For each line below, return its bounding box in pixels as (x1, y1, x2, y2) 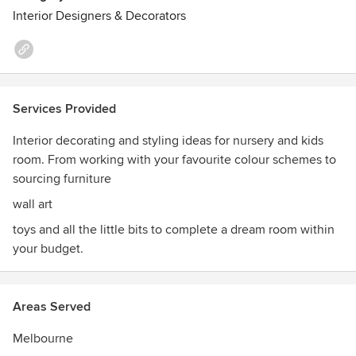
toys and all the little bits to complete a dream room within (13, 222, 335, 238)
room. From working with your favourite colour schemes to (13, 152, 48, 168)
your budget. (13, 241, 83, 257)
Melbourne (13, 331, 73, 346)
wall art (13, 196, 52, 212)
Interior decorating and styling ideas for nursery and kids (13, 133, 323, 149)
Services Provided (13, 101, 116, 117)
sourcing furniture (13, 171, 111, 187)
